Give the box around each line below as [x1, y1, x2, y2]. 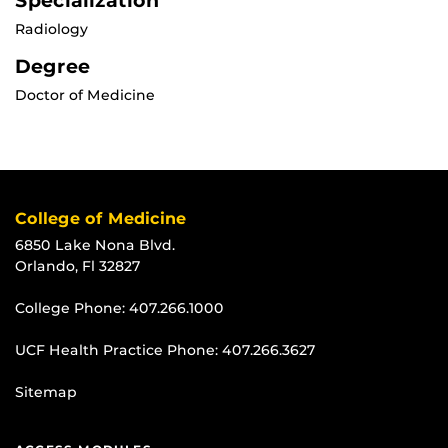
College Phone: [15, 299, 129, 318]
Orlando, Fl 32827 [15, 257, 141, 276]
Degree [15, 54, 90, 79]
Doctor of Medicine [15, 86, 155, 105]
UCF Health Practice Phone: [15, 341, 222, 360]
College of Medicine [15, 209, 186, 229]
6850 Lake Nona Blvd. [15, 236, 175, 255]
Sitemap [15, 383, 77, 402]
